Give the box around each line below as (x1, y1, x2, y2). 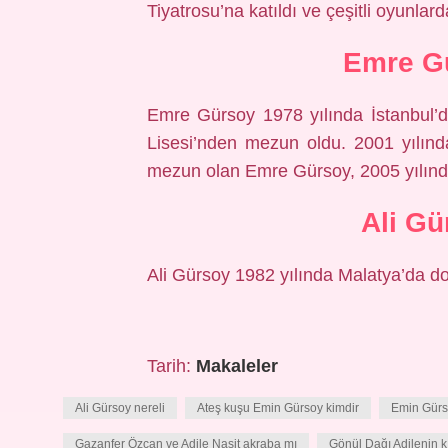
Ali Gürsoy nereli (75, 401, 165, 415)
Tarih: (146, 356, 196, 376)
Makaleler (195, 356, 278, 376)
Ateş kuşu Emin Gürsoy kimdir (197, 401, 359, 415)
